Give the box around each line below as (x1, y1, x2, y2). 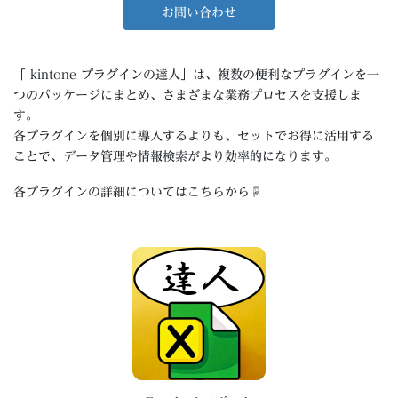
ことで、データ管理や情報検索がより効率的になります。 (13, 149, 337, 163)
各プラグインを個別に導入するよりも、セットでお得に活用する (13, 129, 374, 142)
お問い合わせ (162, 5, 236, 19)
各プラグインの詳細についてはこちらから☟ (13, 185, 262, 198)
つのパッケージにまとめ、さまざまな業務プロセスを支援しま (13, 88, 362, 101)
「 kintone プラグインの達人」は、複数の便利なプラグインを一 (13, 68, 379, 81)
